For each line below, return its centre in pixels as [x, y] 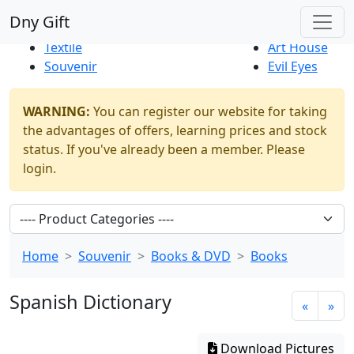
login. [40, 168]
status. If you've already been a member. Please [164, 149]
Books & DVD [191, 256]
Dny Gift [40, 22]
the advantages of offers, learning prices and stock [175, 130]
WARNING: [56, 111]
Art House [298, 47]
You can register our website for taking [209, 111]
